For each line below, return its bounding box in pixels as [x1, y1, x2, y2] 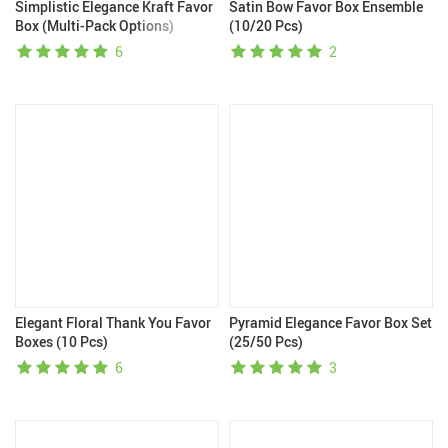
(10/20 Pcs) [229, 16, 303, 35]
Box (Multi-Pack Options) [15, 16, 174, 35]
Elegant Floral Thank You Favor [15, 313, 211, 332]
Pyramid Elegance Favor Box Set [229, 313, 432, 332]
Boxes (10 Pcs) [15, 332, 108, 351]
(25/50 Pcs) [229, 332, 303, 351]
